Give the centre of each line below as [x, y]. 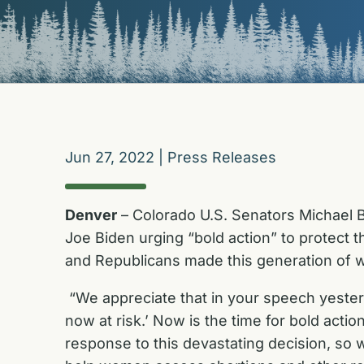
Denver [91, 214]
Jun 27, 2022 [110, 158]
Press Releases [222, 158]
